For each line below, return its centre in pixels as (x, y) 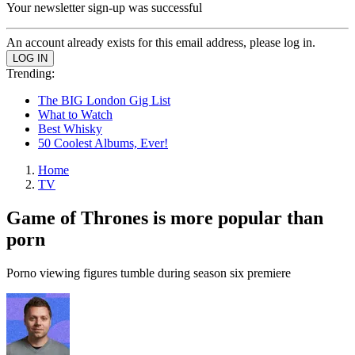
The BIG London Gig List (104, 100)
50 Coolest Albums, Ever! (103, 143)
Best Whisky (70, 129)
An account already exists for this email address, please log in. (161, 42)
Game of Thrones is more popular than (165, 218)
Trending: (31, 73)
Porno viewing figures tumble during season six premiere (149, 273)
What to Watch (75, 115)
